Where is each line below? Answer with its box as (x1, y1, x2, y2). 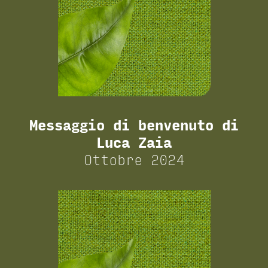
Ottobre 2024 (84, 151, 184, 169)
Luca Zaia (96, 134, 172, 152)
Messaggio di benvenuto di (29, 117, 239, 135)
